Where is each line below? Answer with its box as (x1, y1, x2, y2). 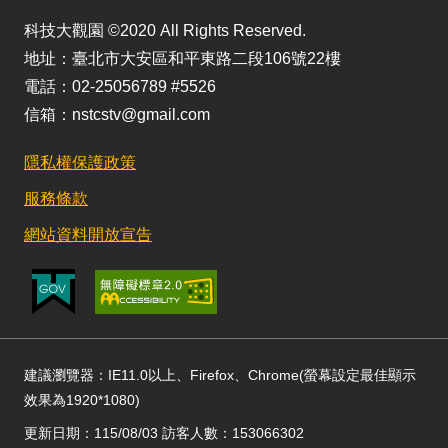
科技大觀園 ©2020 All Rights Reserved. (24, 22, 306, 39)
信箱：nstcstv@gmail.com (24, 106, 210, 123)
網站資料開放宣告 (24, 226, 152, 243)
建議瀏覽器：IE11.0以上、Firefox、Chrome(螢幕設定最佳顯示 (24, 367, 416, 383)
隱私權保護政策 (24, 154, 136, 171)
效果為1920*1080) (24, 392, 140, 408)
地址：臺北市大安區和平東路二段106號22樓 (24, 50, 341, 67)
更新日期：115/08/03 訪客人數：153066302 (24, 425, 304, 441)
